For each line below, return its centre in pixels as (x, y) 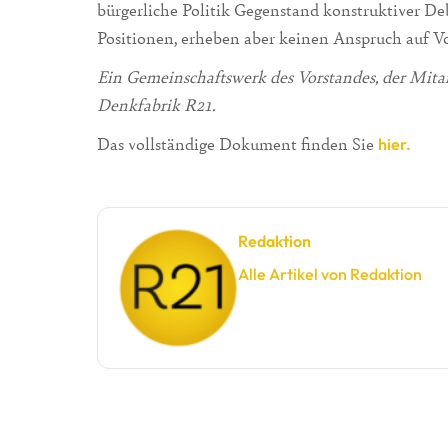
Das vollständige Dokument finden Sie (237, 143)
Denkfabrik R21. (156, 104)
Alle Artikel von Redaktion (330, 274)
